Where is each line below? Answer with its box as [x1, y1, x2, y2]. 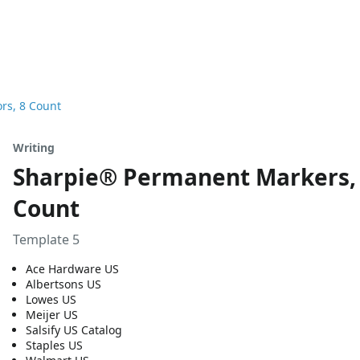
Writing [13, 140, 55, 155]
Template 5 [13, 231, 80, 248]
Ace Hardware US [26, 261, 119, 276]
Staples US [26, 337, 83, 353]
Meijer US [26, 307, 78, 322]
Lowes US [26, 292, 76, 307]
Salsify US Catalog [26, 322, 122, 337]
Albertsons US [26, 276, 101, 292]
